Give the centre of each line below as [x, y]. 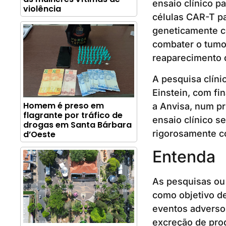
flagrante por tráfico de [73, 116]
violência [42, 9]
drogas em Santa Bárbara [77, 125]
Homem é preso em [64, 106]
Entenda [184, 156]
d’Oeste [39, 135]
